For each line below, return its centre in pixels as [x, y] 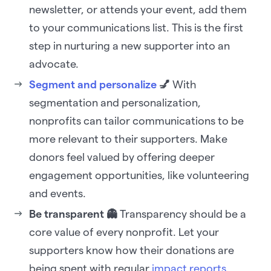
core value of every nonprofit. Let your [124, 232]
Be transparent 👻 [73, 214]
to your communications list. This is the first [136, 28]
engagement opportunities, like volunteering [139, 175]
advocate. [55, 64]
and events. [59, 194]
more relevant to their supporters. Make [128, 139]
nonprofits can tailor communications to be [136, 121]
